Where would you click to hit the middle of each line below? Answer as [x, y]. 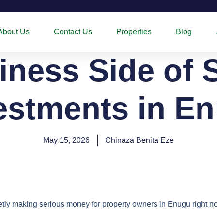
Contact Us [73, 31]
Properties [134, 31]
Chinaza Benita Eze [139, 140]
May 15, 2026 [66, 140]
